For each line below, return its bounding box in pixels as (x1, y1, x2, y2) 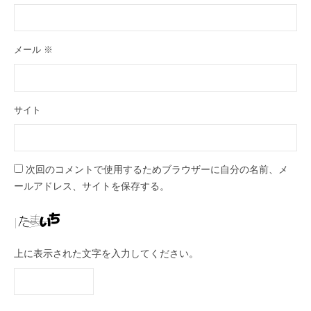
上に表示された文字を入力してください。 (14, 248, 199, 259)
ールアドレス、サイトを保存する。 (14, 180, 169, 192)
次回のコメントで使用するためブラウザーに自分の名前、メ (26, 164, 288, 175)
